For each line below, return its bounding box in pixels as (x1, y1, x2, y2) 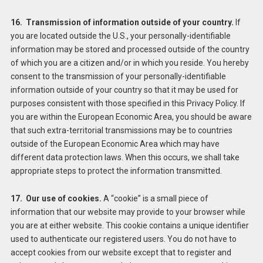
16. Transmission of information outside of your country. (10, 18, 234, 28)
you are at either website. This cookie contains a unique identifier (10, 221, 249, 231)
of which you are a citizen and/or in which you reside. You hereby (10, 58, 249, 68)
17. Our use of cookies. (10, 194, 102, 204)
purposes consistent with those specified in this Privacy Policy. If (10, 99, 245, 109)
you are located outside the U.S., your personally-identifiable (10, 31, 231, 41)
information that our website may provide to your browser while (10, 207, 245, 217)
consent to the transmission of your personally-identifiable (10, 72, 226, 82)
